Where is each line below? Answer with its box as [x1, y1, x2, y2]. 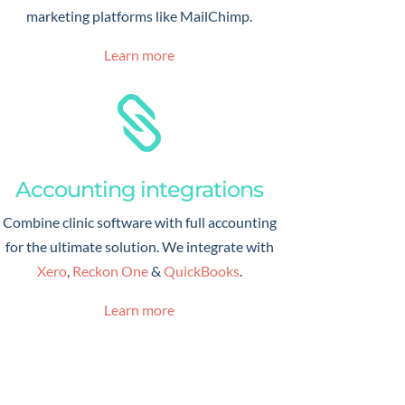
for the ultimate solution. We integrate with [5, 237, 274, 255]
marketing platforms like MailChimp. [26, 7, 253, 25]
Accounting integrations [15, 175, 264, 202]
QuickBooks [163, 261, 240, 279]
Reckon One [71, 261, 148, 279]
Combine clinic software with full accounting [2, 212, 277, 231]
